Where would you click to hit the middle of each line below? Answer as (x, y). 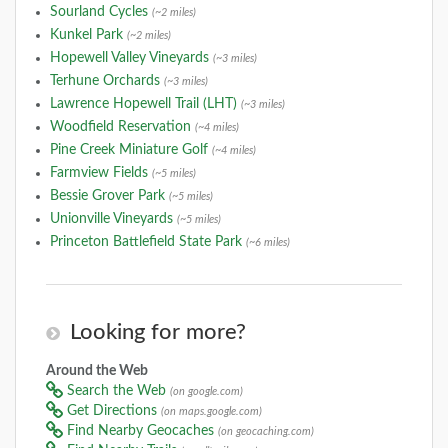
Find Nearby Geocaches (140, 431)
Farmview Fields (100, 173)
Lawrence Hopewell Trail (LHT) (145, 104)
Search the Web (116, 391)
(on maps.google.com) (211, 412)
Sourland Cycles (100, 12)
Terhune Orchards (106, 81)
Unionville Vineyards (113, 219)
